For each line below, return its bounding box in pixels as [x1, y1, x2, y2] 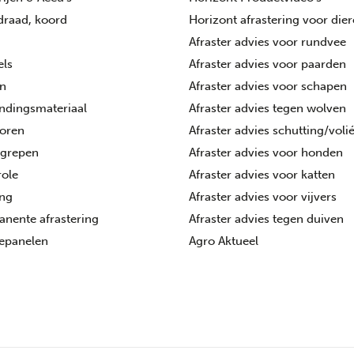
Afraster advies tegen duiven [189, 212, 344, 226]
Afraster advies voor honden [189, 145, 343, 160]
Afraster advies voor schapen [189, 79, 347, 93]
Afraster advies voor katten [189, 168, 335, 182]
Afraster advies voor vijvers [189, 190, 337, 204]
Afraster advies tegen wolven [189, 101, 346, 115]
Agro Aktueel [189, 234, 258, 248]
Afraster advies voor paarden [189, 57, 346, 71]
